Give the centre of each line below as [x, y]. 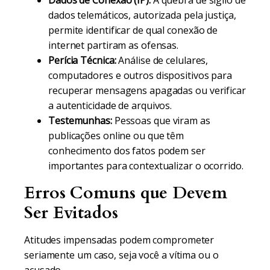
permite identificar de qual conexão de [133, 30]
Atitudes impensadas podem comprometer [119, 240]
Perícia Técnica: [82, 60]
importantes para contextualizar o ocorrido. [146, 166]
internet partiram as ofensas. [114, 45]
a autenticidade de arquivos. [110, 105]
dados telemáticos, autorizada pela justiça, [142, 15]
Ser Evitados [71, 213]
